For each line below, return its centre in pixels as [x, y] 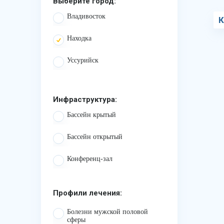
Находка [79, 38]
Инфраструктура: [85, 99]
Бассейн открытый [95, 137]
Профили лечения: [87, 193]
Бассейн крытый [91, 115]
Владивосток [86, 16]
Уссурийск [83, 60]
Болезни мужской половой [107, 212]
